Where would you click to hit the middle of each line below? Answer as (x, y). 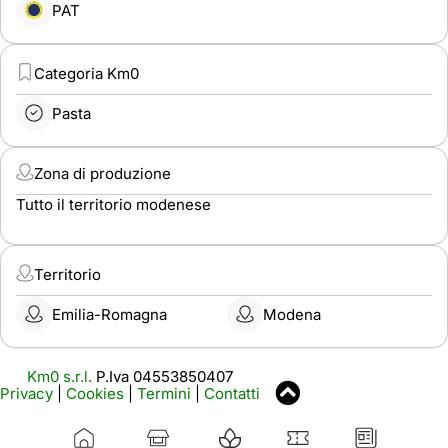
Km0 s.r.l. (59, 377)
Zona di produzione (102, 173)
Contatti (232, 394)
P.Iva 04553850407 (162, 377)
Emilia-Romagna (109, 314)
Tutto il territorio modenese (113, 204)
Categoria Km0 (86, 73)
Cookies (95, 394)
